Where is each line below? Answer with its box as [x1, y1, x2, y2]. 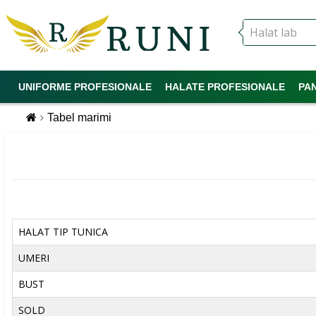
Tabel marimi [47, 111, 111, 123]
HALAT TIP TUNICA [18, 225, 108, 238]
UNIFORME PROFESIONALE [18, 81, 152, 92]
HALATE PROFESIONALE [164, 81, 285, 92]
